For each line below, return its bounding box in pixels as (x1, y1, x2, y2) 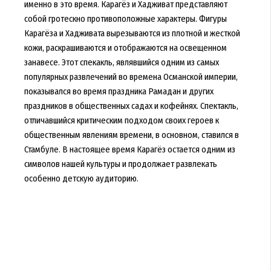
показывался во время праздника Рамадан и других (24, 85, 214, 97)
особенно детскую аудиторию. (24, 172, 139, 184)
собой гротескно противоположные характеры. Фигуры (24, 13, 227, 24)
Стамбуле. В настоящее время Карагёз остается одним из (24, 143, 235, 155)
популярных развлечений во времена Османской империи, (24, 71, 238, 82)
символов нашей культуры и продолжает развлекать (24, 158, 217, 169)
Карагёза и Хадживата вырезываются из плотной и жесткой (24, 27, 240, 39)
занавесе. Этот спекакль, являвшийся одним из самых (24, 56, 219, 68)
